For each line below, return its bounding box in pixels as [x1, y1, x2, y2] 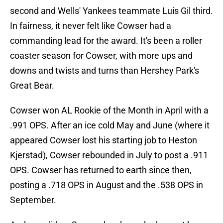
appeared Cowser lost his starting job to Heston [10, 135, 197, 146]
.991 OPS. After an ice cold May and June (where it [10, 120, 210, 131]
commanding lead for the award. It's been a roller [10, 35, 202, 46]
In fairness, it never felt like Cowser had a [10, 20, 171, 31]
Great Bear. [10, 80, 54, 91]
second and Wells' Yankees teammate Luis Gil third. [10, 5, 213, 16]
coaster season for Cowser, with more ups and [10, 50, 193, 61]
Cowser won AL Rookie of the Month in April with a [10, 105, 209, 116]
